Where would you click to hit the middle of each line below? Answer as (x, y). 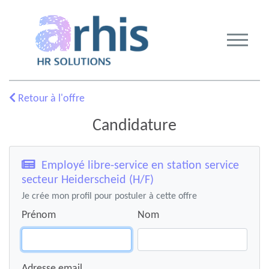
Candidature (134, 126)
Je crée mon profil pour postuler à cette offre (109, 196)
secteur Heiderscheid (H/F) (88, 180)
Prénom (39, 215)
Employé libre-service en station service (137, 166)
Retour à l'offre (50, 99)
